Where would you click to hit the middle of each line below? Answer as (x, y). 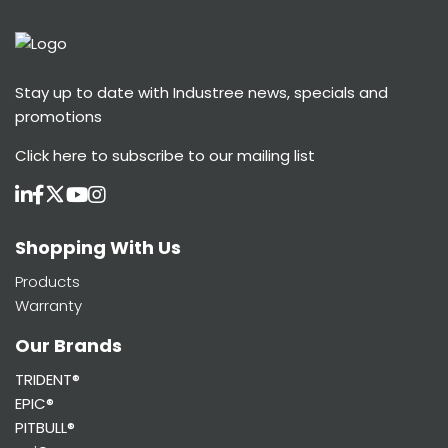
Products (47, 282)
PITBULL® (45, 428)
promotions (58, 117)
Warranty (48, 306)
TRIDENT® (47, 380)
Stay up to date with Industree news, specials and (201, 93)
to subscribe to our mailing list (201, 156)
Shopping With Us (98, 248)
